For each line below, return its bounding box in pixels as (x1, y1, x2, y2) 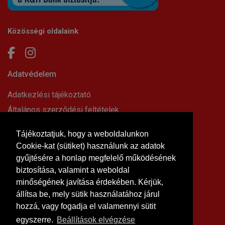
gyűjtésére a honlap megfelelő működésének (16, 153, 176, 162)
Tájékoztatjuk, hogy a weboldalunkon (16, 129, 149, 138)
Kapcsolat (8, 195, 43, 205)
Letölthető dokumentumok (8, 210, 99, 220)
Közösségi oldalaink (8, 26, 78, 36)
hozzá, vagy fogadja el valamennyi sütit (16, 201, 156, 210)
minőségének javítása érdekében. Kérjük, (16, 177, 163, 186)
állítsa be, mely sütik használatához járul (16, 189, 160, 198)
